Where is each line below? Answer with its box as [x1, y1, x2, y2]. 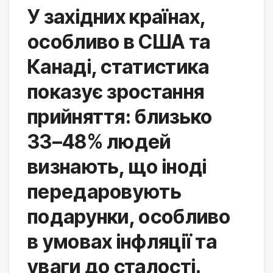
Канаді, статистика [27, 54, 210, 79]
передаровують [27, 179, 182, 204]
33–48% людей [27, 129, 171, 154]
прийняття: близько [27, 104, 213, 129]
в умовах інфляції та [27, 229, 217, 253]
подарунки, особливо [27, 204, 231, 229]
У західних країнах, [27, 4, 206, 29]
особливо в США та [27, 29, 211, 54]
